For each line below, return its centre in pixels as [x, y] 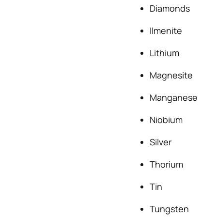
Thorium [166, 164]
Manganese [173, 97]
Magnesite [171, 75]
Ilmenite [166, 31]
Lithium [164, 53]
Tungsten [169, 209]
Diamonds [170, 8]
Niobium [166, 120]
